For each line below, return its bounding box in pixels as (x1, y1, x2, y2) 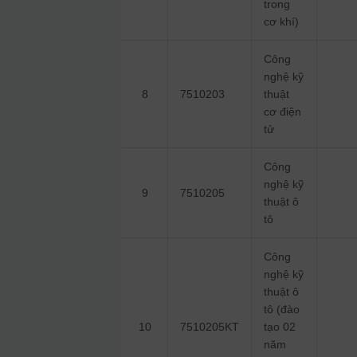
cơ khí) (264, 15, 300, 29)
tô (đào (264, 303, 300, 316)
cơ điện (264, 105, 302, 119)
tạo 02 (264, 320, 296, 334)
